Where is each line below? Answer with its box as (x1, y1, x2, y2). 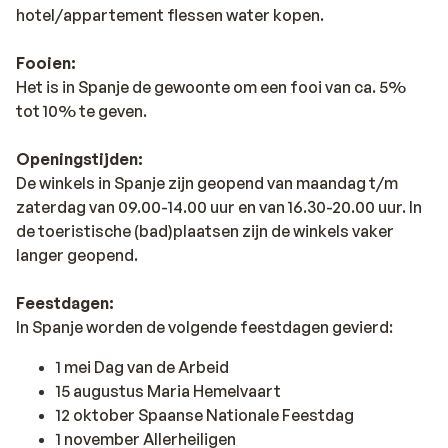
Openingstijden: (16, 148, 143, 169)
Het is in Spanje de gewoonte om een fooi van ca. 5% (16, 76, 406, 97)
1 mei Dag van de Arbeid (56, 356, 229, 377)
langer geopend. (16, 244, 138, 265)
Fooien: (16, 52, 76, 73)
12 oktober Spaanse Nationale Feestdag (56, 404, 354, 425)
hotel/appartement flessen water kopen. (16, 4, 324, 25)
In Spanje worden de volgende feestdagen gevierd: (16, 316, 393, 337)
